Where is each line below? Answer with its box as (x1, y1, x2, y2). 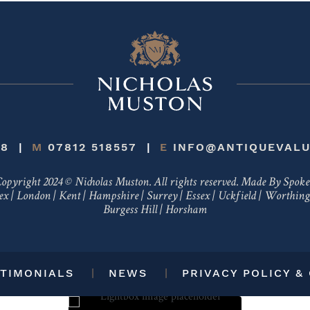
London (17, 190, 51, 203)
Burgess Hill (103, 204, 157, 217)
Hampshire (89, 190, 138, 203)
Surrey (147, 190, 177, 203)
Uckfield (218, 190, 256, 203)
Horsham (165, 204, 207, 217)
